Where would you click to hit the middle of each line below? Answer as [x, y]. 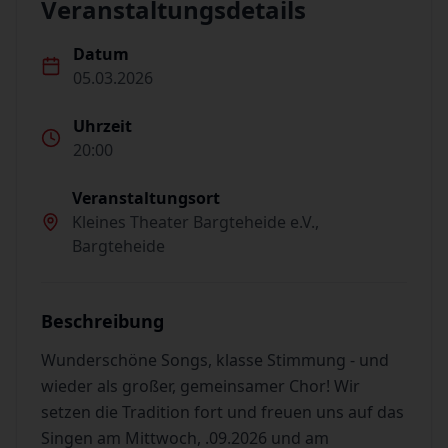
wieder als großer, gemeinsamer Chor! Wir [200, 386]
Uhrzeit [102, 126]
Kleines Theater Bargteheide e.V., [196, 222]
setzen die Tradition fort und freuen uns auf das [222, 412]
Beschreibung [102, 321]
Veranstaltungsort [146, 198]
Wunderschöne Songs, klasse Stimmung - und [215, 360]
